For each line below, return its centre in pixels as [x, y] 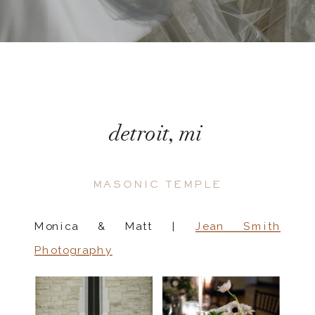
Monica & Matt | [115, 227]
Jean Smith [238, 227]
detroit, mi [155, 136]
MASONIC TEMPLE [157, 185]
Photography [73, 251]
